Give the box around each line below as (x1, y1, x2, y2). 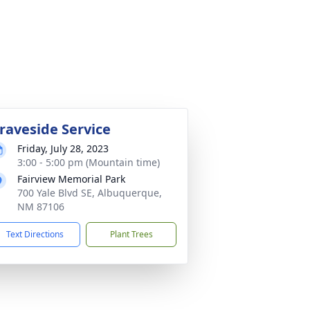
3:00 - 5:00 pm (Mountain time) (17, 156, 160, 169)
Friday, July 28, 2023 (17, 142, 109, 155)
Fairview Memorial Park (17, 172, 125, 185)
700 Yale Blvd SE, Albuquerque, (17, 186, 162, 199)
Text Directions (6, 228, 64, 240)
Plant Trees (109, 228, 153, 240)
